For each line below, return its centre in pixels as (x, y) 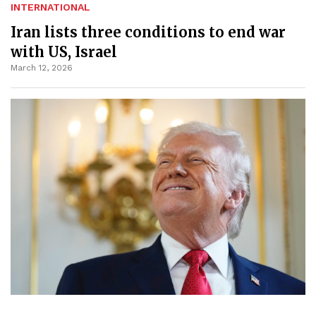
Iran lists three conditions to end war (148, 32)
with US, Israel (64, 51)
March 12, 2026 (42, 67)
